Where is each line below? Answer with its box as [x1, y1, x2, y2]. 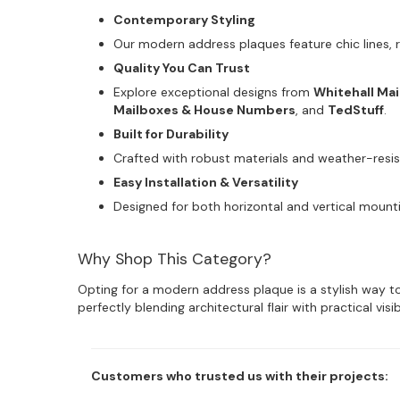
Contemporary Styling [113, 12, 255, 29]
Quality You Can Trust [113, 60, 250, 77]
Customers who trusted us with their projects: [91, 368, 388, 385]
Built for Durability [113, 126, 229, 143]
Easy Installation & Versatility [113, 174, 298, 191]
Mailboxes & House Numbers [113, 102, 296, 119]
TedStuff [328, 102, 384, 119]
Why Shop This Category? [78, 247, 271, 269]
